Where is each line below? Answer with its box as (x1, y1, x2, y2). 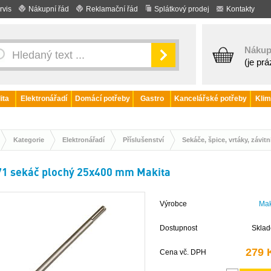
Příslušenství (123, 136, 164, 143)
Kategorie (13, 136, 44, 143)
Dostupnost (160, 224, 197, 232)
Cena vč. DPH (160, 248, 206, 256)
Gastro (140, 94, 164, 103)
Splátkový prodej (154, 5, 209, 13)
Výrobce (160, 200, 187, 208)
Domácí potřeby (74, 94, 130, 103)
